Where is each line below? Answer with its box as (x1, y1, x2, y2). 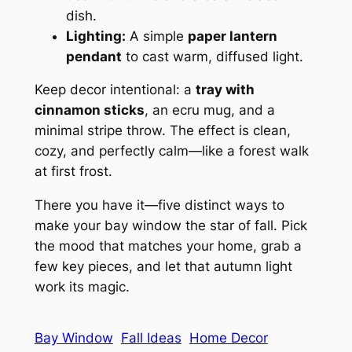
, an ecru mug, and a (144, 102, 275, 119)
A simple (125, 27, 188, 44)
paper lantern (187, 27, 277, 44)
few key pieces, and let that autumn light (34, 258, 292, 275)
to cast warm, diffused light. (121, 48, 303, 64)
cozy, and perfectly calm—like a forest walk (34, 143, 309, 159)
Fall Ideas (120, 330, 181, 346)
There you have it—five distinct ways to (34, 197, 284, 214)
